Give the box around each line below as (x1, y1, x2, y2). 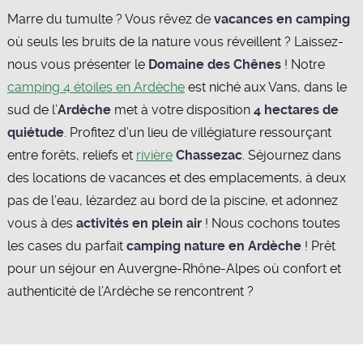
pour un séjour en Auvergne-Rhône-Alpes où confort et (6, 261, 341, 276)
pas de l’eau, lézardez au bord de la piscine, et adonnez (6, 193, 338, 208)
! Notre (280, 57, 325, 72)
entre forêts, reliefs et (6, 147, 136, 163)
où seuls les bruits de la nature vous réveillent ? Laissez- (6, 34, 344, 49)
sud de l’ (6, 102, 58, 117)
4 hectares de (253, 102, 339, 117)
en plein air (131, 216, 205, 231)
